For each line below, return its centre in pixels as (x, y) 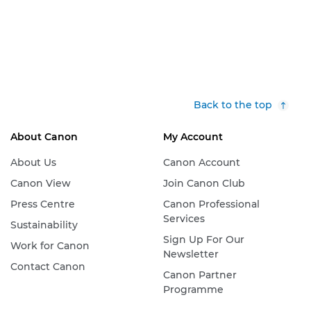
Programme (193, 289)
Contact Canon (48, 267)
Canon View (40, 183)
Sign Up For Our (203, 239)
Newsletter (191, 254)
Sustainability (44, 225)
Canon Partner (200, 275)
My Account (193, 137)
